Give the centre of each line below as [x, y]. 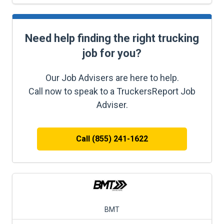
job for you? [112, 53]
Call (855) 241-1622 [112, 139]
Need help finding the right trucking [112, 38]
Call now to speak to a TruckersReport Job [112, 91]
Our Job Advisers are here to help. [112, 78]
